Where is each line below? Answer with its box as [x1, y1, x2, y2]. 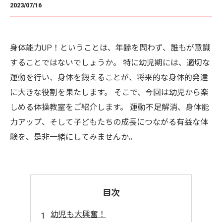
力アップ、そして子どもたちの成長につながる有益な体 [10, 117, 208, 127]
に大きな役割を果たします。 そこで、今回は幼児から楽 [10, 88, 209, 97]
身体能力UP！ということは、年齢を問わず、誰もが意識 [10, 43, 210, 53]
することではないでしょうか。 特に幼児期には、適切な [10, 58, 210, 67]
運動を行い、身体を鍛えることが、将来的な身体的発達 [10, 73, 208, 82]
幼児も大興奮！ [50, 210, 106, 219]
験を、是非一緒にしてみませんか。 [10, 132, 137, 142]
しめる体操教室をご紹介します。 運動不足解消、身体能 [10, 103, 209, 112]
